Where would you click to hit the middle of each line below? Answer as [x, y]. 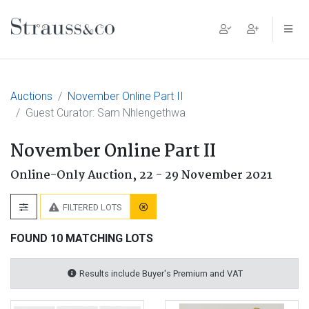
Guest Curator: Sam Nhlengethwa [106, 113]
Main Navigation [86, 40]
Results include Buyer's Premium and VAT [160, 273]
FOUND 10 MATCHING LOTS [82, 238]
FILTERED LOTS [92, 207]
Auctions [31, 96]
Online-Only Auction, [75, 176]
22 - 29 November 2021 [206, 176]
